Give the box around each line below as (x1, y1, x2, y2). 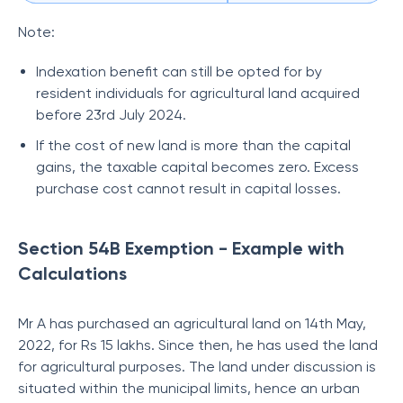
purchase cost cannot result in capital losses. (36, 180, 341, 197)
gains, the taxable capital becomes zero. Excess (36, 158, 359, 175)
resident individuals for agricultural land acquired (36, 85, 360, 102)
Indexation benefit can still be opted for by (36, 63, 322, 80)
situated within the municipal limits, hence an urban (18, 380, 360, 397)
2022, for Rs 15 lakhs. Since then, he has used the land (18, 336, 378, 354)
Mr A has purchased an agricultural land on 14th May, (18, 315, 366, 332)
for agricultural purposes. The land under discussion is (18, 358, 376, 375)
